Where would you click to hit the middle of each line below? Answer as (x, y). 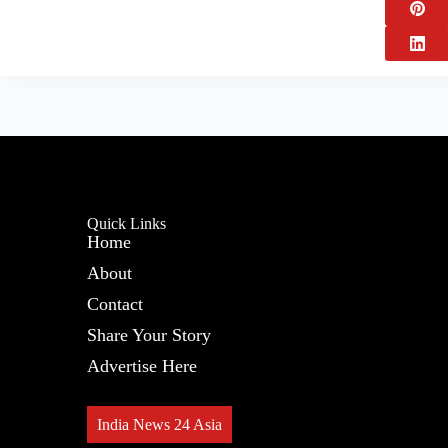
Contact (115, 304)
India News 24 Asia (160, 424)
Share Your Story (149, 335)
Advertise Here (142, 366)
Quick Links (127, 223)
